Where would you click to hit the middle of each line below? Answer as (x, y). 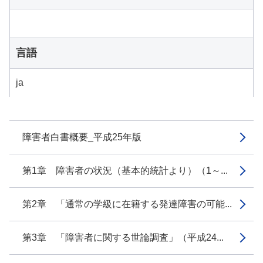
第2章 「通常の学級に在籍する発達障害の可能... (127, 204)
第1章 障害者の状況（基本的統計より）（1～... (125, 171)
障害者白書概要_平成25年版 (82, 137)
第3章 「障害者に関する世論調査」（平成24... (123, 237)
